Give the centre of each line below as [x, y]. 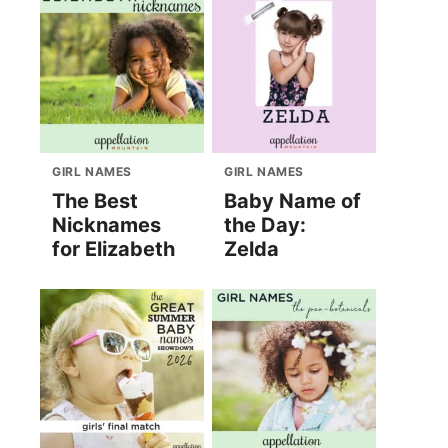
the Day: [265, 225]
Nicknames [106, 225]
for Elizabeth [113, 249]
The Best [95, 201]
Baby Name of [292, 201]
